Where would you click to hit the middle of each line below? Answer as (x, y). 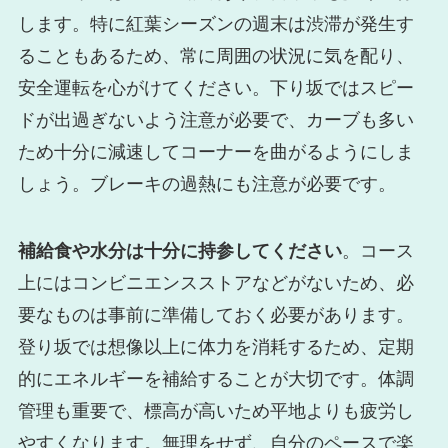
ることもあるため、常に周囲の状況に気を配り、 (215, 55)
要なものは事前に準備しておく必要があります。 (215, 315)
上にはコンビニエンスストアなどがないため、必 (215, 283)
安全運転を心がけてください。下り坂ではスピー (215, 87)
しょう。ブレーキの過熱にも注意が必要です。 (206, 183)
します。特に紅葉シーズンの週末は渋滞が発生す (215, 23)
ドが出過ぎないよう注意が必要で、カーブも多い (215, 119)
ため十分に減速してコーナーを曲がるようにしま (215, 151)
